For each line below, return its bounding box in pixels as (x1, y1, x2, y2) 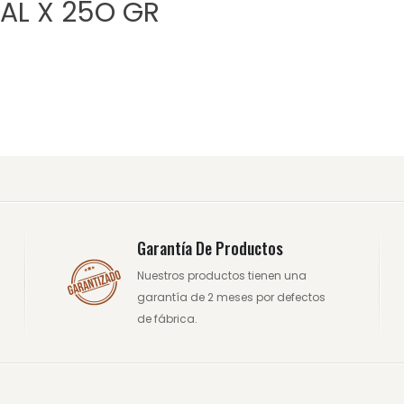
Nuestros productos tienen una (136, 267, 307, 283)
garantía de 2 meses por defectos (136, 289, 326, 305)
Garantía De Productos (136, 235, 283, 260)
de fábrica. (136, 310, 197, 326)
